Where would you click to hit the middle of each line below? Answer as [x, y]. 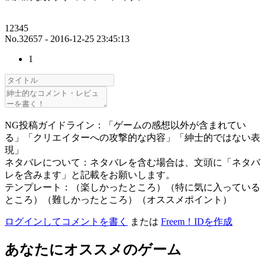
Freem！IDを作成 [197, 222]
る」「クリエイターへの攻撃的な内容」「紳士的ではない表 [132, 138]
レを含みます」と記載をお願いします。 [90, 175]
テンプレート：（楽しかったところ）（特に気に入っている [132, 188]
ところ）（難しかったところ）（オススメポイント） [118, 200]
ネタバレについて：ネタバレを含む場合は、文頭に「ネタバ [132, 163]
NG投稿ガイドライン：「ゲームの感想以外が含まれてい [125, 125]
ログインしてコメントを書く [66, 222]
